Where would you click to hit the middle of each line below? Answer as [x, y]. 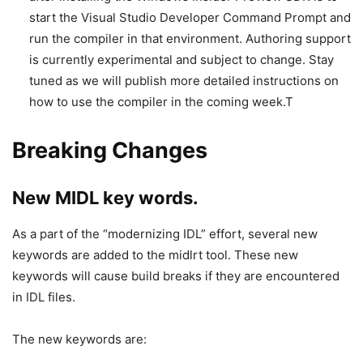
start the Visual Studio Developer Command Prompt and [190, 18]
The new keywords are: [79, 340]
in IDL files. [44, 297]
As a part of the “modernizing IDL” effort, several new [165, 234]
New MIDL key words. [109, 198]
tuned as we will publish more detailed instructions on [184, 81]
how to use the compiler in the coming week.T [161, 102]
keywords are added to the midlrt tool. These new [155, 255]
